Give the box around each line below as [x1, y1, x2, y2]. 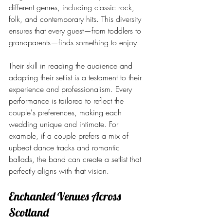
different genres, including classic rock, [9, 2, 137, 13]
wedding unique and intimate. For [9, 119, 121, 129]
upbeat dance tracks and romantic [9, 142, 122, 153]
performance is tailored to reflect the [9, 95, 126, 106]
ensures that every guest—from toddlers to [9, 25, 144, 36]
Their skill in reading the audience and [9, 60, 135, 71]
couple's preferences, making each [9, 107, 124, 118]
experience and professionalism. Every [9, 84, 134, 94]
